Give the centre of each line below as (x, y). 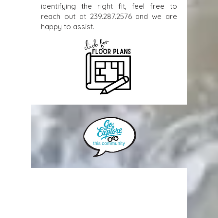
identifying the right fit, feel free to (109, 6)
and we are (154, 16)
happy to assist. (68, 27)
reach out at (65, 16)
